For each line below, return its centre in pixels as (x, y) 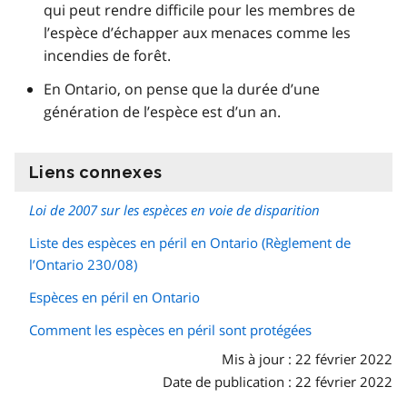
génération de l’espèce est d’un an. (162, 111)
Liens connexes (96, 172)
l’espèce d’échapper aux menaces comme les (197, 32)
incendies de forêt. (107, 55)
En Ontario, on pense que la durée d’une (182, 89)
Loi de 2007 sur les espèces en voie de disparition (174, 209)
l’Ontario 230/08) (83, 264)
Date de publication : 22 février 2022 (278, 381)
